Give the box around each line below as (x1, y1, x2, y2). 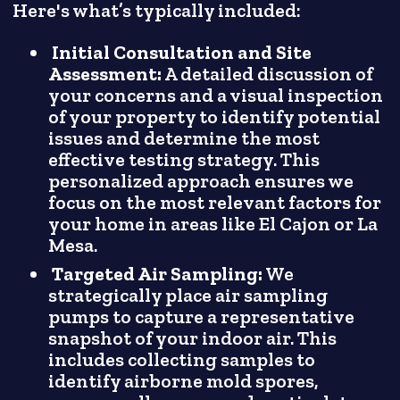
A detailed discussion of (162, 62, 374, 87)
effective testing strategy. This (48, 148, 321, 172)
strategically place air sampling (48, 284, 329, 308)
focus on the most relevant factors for (48, 191, 382, 215)
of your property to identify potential (48, 105, 381, 129)
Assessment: (48, 62, 162, 87)
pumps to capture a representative (48, 305, 355, 329)
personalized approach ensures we (48, 170, 354, 194)
